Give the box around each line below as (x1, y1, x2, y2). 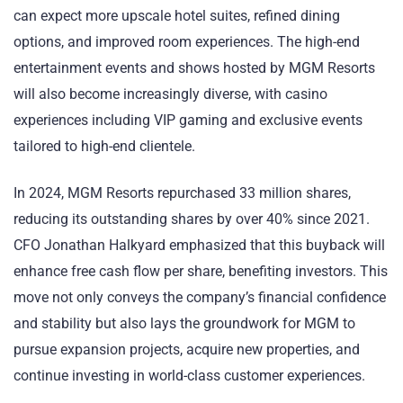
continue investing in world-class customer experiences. (13, 367, 365, 384)
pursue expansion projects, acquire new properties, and (13, 341, 360, 358)
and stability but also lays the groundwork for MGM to (13, 315, 355, 332)
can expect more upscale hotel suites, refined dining (13, 6, 340, 24)
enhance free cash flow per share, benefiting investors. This (13, 263, 388, 280)
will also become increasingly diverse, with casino (13, 85, 327, 103)
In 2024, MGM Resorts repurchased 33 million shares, (13, 184, 351, 201)
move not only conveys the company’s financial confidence (13, 289, 386, 306)
